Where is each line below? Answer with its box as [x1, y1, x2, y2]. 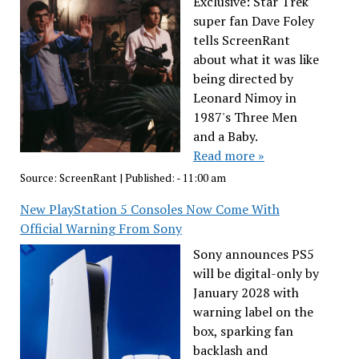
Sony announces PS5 [192, 245, 314, 264]
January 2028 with [192, 284, 299, 302]
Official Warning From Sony [19, 220, 182, 238]
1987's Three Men [192, 107, 297, 126]
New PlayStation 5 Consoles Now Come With [19, 200, 280, 219]
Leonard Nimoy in [192, 88, 296, 107]
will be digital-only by [192, 264, 319, 283]
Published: [124, 171, 176, 186]
